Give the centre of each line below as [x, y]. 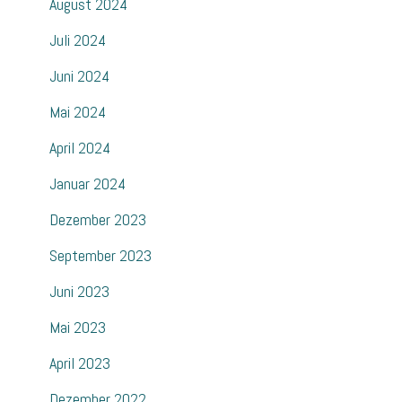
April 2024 [80, 148]
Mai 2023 [78, 328]
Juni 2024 [79, 76]
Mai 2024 [78, 112]
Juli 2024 [78, 40]
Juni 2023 [79, 292]
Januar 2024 [87, 184]
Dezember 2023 [98, 220]
